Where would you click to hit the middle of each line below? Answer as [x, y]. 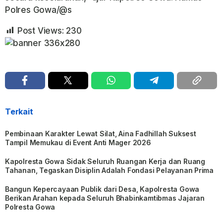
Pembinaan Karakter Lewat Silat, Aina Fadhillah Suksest [101, 133]
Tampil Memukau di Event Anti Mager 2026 [78, 142]
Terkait [19, 111]
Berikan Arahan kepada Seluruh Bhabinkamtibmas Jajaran [105, 198]
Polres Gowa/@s [39, 10]
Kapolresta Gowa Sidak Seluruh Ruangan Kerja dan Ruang [105, 161]
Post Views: [40, 30]
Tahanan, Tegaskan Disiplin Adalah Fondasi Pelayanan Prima [110, 170]
